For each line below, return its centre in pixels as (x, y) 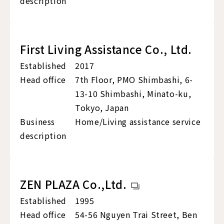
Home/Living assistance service (138, 122)
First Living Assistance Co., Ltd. (106, 49)
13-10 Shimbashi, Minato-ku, (133, 94)
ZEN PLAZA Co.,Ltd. (73, 184)
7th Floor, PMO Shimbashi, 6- (134, 80)
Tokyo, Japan (102, 108)
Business (38, 122)
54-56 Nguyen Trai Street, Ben (136, 215)
